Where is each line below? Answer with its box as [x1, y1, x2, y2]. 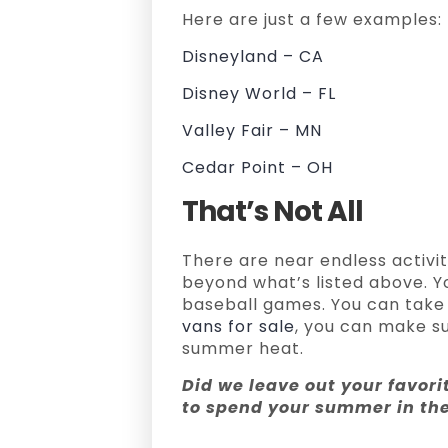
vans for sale [182, 315, 295, 338]
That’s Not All [182, 192, 363, 231]
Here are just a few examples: [182, 8, 442, 31]
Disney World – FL [182, 82, 336, 105]
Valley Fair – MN [182, 119, 322, 142]
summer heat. [182, 337, 304, 360]
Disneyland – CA [182, 45, 324, 68]
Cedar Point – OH [182, 156, 333, 179]
